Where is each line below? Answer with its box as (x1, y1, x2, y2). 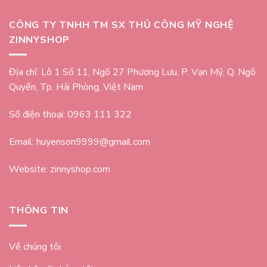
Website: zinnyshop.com (9, 162, 110, 176)
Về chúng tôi (9, 240, 61, 253)
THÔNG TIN (9, 204, 69, 218)
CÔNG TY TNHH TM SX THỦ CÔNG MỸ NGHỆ (9, 18, 234, 32)
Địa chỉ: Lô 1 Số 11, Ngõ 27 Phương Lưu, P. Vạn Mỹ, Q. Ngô (9, 66, 256, 79)
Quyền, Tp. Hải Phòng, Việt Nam (9, 80, 143, 94)
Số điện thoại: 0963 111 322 (9, 107, 132, 121)
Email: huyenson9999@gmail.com (9, 135, 150, 148)
